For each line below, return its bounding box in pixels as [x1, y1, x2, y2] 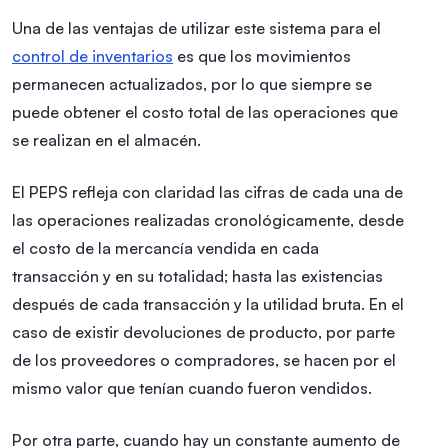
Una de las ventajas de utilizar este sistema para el [12, 17, 381, 38]
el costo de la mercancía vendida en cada [12, 237, 319, 258]
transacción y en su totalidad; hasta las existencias [12, 265, 383, 286]
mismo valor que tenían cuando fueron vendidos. [12, 377, 372, 398]
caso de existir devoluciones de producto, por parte [12, 321, 395, 342]
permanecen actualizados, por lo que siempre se [12, 73, 372, 94]
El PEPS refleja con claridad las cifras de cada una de [12, 181, 403, 202]
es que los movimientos [173, 45, 351, 66]
